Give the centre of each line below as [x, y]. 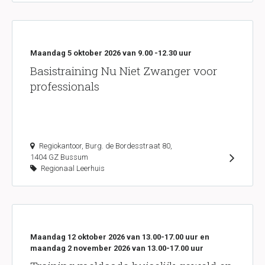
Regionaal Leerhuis [72, 168]
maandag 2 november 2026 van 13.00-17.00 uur [117, 248]
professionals [65, 86]
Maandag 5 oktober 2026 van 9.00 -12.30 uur [111, 53]
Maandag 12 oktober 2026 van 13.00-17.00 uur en [120, 237]
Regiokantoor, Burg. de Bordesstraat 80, [106, 146]
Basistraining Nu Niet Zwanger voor [124, 71]
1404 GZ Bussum [59, 157]
